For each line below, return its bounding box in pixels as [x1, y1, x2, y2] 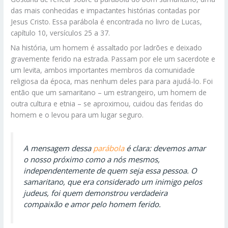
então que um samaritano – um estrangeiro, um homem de [11, 88, 207, 98]
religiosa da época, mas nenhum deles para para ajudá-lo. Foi [11, 76, 213, 87]
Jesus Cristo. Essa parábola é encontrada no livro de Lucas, [11, 17, 203, 27]
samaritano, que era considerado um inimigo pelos [23, 176, 203, 187]
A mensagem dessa [23, 142, 94, 153]
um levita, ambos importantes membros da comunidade [11, 65, 195, 75]
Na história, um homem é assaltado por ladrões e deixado [11, 43, 203, 53]
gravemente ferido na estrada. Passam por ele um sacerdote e [11, 54, 216, 64]
